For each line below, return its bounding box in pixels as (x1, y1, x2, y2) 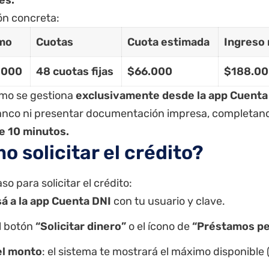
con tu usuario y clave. (111, 194, 225, 208)
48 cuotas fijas (36, 64, 113, 78)
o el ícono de (126, 219, 192, 233)
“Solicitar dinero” (35, 219, 126, 233)
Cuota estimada (127, 35, 210, 49)
